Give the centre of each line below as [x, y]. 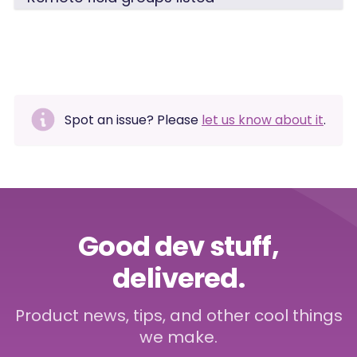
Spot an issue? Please [133, 120]
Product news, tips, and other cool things [178, 316]
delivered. [178, 278]
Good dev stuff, [178, 246]
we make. [178, 337]
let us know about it [263, 120]
